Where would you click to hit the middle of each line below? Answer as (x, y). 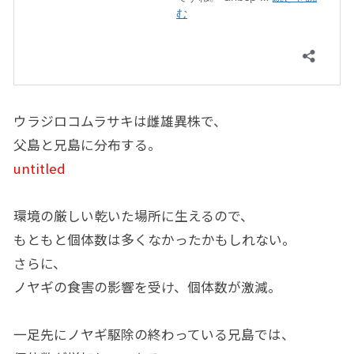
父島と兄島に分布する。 (87, 145)
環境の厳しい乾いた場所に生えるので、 (133, 216)
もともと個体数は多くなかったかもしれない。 (154, 240)
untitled (39, 169)
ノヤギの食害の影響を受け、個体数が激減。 (147, 287)
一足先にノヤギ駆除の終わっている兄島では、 (154, 335)
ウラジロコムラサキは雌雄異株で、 (120, 121)
